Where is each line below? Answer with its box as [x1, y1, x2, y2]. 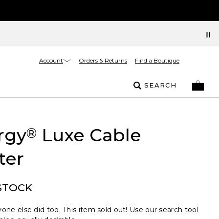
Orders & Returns [79, 57, 127, 64]
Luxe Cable [36, 124, 141, 146]
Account [39, 56, 63, 64]
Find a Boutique [135, 57, 179, 64]
